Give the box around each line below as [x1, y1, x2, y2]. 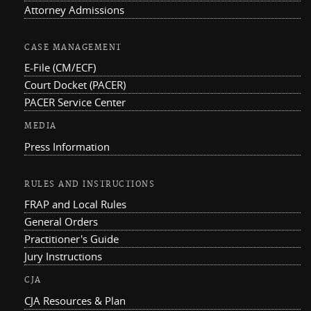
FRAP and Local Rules [24, 197, 126, 212]
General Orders [24, 215, 98, 229]
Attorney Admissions [24, 2, 124, 17]
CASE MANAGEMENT [24, 42, 122, 53]
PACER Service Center [24, 95, 126, 110]
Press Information [24, 139, 110, 153]
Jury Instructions [24, 249, 102, 264]
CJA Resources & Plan [24, 293, 126, 308]
